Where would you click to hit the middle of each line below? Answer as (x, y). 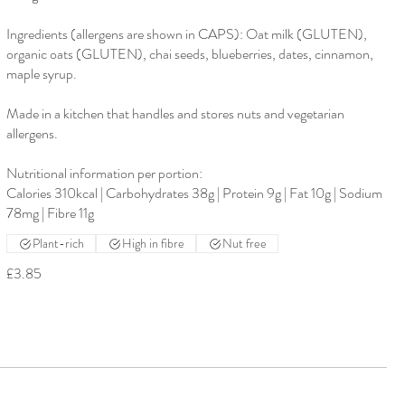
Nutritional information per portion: (104, 174)
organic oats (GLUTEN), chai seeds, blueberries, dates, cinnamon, (189, 54)
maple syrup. (41, 74)
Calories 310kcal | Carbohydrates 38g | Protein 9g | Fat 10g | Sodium (194, 193)
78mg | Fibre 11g (50, 213)
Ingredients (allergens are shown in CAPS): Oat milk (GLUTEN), (186, 34)
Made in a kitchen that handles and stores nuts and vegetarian (175, 114)
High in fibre (153, 244)
